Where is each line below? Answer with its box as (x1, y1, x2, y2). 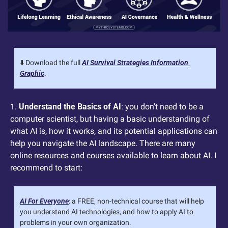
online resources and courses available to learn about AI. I (10, 150, 216, 160)
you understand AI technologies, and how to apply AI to (20, 207, 193, 216)
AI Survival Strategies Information (82, 58, 188, 67)
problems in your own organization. (20, 218, 131, 226)
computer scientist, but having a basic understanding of (10, 113, 210, 124)
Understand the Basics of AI (19, 101, 121, 111)
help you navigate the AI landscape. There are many (10, 138, 195, 148)
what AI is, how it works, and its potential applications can (10, 126, 217, 136)
